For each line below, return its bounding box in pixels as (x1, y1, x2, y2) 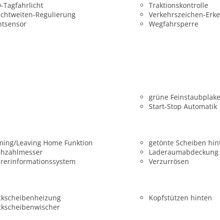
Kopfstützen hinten (148, 193, 212, 203)
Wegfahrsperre (148, 19, 198, 29)
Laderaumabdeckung (148, 147, 219, 157)
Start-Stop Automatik (148, 101, 217, 111)
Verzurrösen (148, 156, 189, 166)
